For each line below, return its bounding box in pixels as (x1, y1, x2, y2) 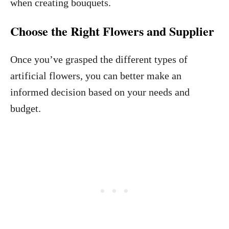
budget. (10, 103, 41, 114)
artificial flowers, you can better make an (10, 70, 181, 81)
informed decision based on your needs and (10, 86, 190, 98)
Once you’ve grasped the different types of (10, 54, 188, 65)
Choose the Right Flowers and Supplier (10, 22, 214, 40)
